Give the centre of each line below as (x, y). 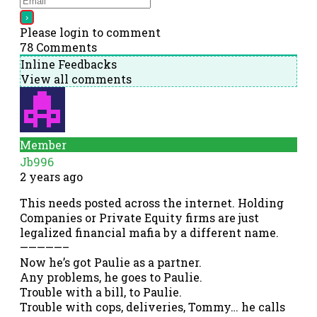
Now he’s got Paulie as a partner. (111, 263)
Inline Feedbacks (69, 64)
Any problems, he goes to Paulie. (111, 277)
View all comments (76, 79)
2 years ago (51, 177)
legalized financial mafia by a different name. (149, 233)
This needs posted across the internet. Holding (152, 203)
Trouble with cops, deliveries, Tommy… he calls (152, 307)
